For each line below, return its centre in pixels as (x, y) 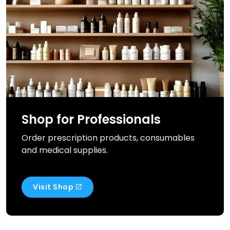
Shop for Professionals (91, 120)
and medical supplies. (65, 150)
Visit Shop (53, 187)
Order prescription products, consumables (108, 138)
